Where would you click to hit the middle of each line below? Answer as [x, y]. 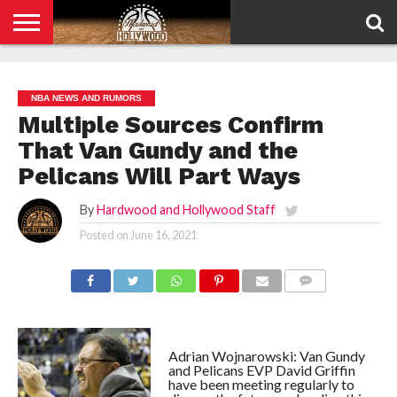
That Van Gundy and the [157, 151]
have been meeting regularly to [261, 384]
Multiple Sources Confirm [170, 125]
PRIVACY [61, 76]
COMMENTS [320, 302]
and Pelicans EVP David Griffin [261, 370]
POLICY [58, 88]
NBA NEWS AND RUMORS [86, 98]
